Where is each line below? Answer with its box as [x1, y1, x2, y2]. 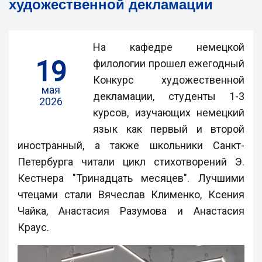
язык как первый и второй [93, 123, 244, 135]
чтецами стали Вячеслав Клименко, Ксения [18, 188, 244, 201]
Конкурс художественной [93, 74, 244, 86]
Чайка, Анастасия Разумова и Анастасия [18, 205, 244, 217]
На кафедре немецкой [93, 41, 244, 53]
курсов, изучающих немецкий [93, 106, 244, 119]
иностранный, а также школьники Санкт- [18, 139, 244, 151]
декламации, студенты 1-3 [93, 90, 244, 102]
